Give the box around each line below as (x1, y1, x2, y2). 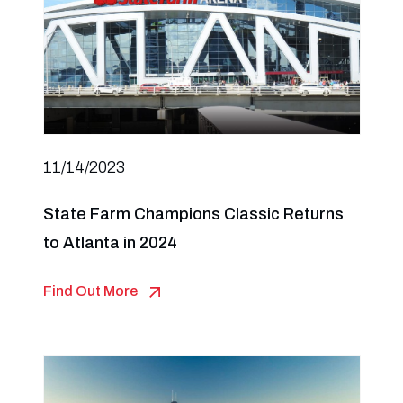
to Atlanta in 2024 (42, 234, 177, 252)
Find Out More (42, 283, 138, 299)
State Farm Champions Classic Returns (42, 205, 344, 223)
